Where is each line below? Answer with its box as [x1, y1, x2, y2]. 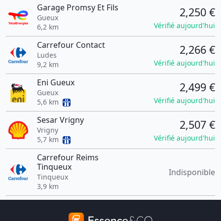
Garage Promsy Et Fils [37, 2, 118, 13]
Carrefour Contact [37, 39, 105, 50]
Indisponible [169, 167, 215, 178]
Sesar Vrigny [37, 114, 84, 125]
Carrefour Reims [37, 152, 99, 163]
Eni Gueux [37, 77, 74, 88]
